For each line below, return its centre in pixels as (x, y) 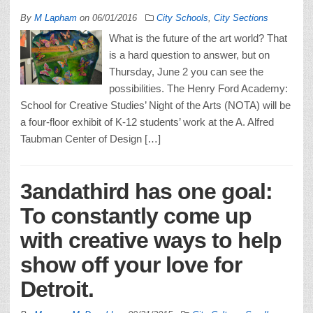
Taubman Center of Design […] (90, 138)
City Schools (182, 17)
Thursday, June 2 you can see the (186, 71)
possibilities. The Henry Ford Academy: (198, 88)
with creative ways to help (151, 240)
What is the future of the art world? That (198, 38)
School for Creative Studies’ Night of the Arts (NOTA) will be (155, 105)
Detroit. (57, 289)
